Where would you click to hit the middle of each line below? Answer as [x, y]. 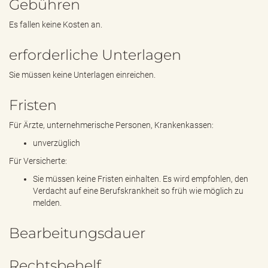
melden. [47, 203]
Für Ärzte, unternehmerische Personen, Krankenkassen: [111, 125]
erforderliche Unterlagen [95, 55]
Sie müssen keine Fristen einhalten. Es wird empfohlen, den [141, 179]
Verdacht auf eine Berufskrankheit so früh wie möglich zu [138, 191]
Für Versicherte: [38, 161]
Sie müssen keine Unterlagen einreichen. [82, 75]
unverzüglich [57, 143]
